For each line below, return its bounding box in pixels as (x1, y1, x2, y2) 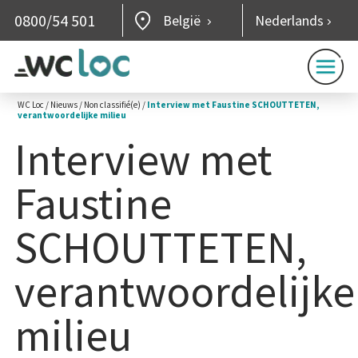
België (162, 11, 204, 30)
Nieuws (50, 99, 78, 110)
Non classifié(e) (84, 99, 141, 110)
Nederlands (255, 11, 324, 30)
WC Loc (18, 99, 45, 110)
